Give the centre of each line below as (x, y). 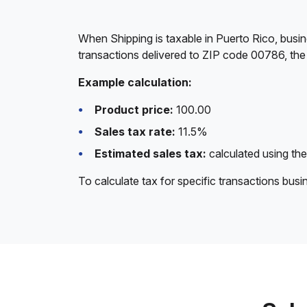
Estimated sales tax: (150, 153)
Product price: (134, 110)
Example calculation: (135, 82)
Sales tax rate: (135, 132)
